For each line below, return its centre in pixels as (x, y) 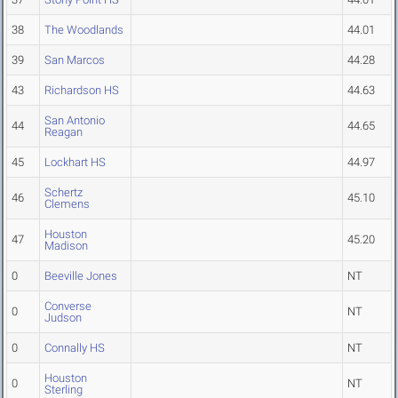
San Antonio (75, 121)
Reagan (64, 132)
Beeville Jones (81, 276)
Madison (66, 246)
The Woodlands (84, 30)
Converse (68, 306)
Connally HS (75, 348)
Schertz (64, 193)
